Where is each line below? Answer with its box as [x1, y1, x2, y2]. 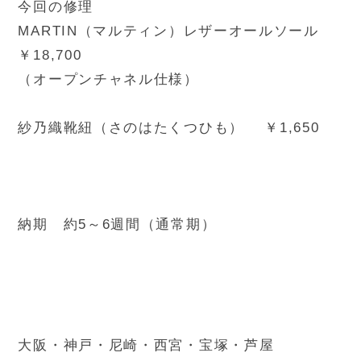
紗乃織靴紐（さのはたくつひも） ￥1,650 [18, 119, 320, 135]
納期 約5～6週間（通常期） [18, 216, 217, 232]
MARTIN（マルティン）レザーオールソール [18, 23, 334, 39]
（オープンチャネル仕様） [18, 71, 199, 87]
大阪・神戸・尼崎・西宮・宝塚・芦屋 [18, 337, 275, 353]
